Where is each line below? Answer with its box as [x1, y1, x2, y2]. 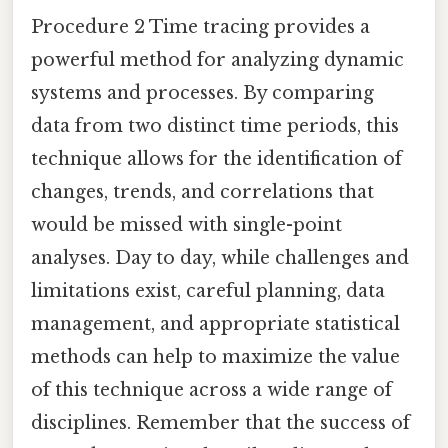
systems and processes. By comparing [31, 82, 374, 105]
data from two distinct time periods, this [31, 115, 399, 138]
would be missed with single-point [31, 214, 342, 237]
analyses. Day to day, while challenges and [31, 247, 409, 270]
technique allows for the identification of [31, 148, 402, 171]
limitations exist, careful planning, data [31, 280, 385, 303]
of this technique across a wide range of [31, 379, 392, 402]
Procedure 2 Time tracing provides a [31, 16, 370, 39]
